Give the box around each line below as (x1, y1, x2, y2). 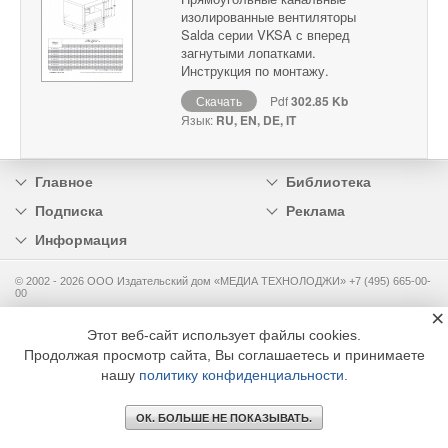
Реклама (285, 203, 345, 220)
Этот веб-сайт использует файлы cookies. (87, 327, 361, 343)
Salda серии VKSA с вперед (181, 25, 350, 45)
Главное (35, 174, 93, 191)
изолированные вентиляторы (181, 7, 356, 27)
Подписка (35, 203, 103, 220)
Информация (35, 232, 127, 249)
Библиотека (285, 174, 371, 191)
